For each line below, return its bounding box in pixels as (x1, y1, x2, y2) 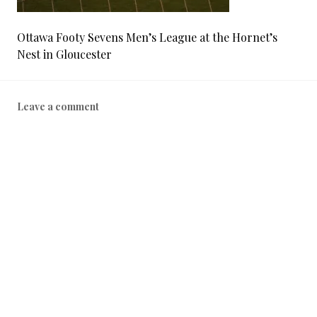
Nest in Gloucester (17, 47, 112, 62)
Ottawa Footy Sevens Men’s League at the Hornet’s (17, 30, 277, 45)
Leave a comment (17, 100, 99, 113)
